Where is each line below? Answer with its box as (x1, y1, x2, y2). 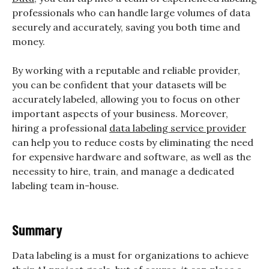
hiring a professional (12, 122, 109, 134)
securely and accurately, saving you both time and (12, 21, 240, 34)
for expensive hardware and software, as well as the (12, 151, 251, 163)
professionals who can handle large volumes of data (12, 7, 250, 19)
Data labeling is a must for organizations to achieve (12, 249, 249, 262)
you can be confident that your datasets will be (12, 79, 226, 91)
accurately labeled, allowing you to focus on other (12, 93, 240, 106)
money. (12, 35, 45, 48)
